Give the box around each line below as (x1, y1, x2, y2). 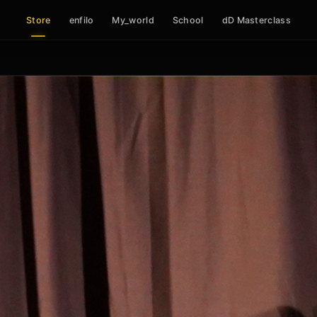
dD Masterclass (221, 14, 291, 25)
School (172, 14, 204, 25)
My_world (112, 14, 154, 25)
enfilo (69, 14, 94, 25)
